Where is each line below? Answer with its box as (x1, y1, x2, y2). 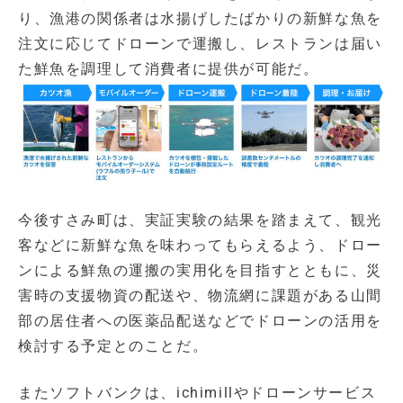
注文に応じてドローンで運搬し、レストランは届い (18, 35, 382, 53)
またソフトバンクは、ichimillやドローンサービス (18, 383, 377, 401)
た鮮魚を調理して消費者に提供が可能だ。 (18, 60, 319, 78)
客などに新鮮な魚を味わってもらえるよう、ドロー (18, 236, 382, 254)
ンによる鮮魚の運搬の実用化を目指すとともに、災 (18, 261, 382, 279)
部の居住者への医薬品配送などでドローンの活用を (18, 311, 382, 329)
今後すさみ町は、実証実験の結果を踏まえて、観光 (18, 210, 382, 228)
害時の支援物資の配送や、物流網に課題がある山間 (18, 286, 382, 304)
